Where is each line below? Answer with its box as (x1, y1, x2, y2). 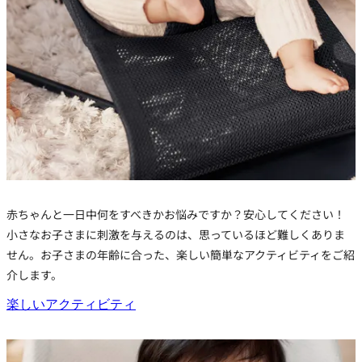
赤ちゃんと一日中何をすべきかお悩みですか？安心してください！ (6, 206, 345, 223)
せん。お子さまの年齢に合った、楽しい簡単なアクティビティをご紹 (6, 246, 355, 263)
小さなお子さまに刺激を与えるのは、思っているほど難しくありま (6, 226, 345, 243)
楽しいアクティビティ (6, 297, 136, 312)
